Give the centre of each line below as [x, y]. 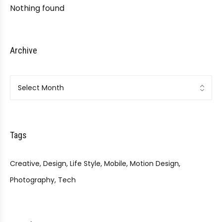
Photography [32, 180]
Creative [25, 164]
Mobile [115, 164]
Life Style [85, 164]
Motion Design [154, 164]
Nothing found [37, 8]
